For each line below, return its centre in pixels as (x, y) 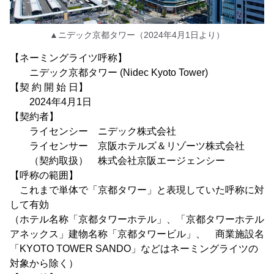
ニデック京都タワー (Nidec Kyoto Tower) (109, 73)
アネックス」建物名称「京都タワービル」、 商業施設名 (137, 234)
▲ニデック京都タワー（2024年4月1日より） (137, 35)
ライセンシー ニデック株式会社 (93, 131)
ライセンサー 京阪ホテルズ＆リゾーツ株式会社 (127, 146)
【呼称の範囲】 (44, 176)
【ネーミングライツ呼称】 (68, 58)
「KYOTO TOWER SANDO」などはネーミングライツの (134, 249)
